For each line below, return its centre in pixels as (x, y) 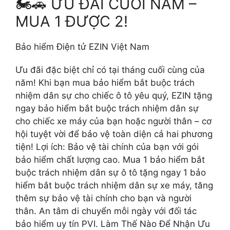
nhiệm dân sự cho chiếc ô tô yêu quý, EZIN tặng (114, 95)
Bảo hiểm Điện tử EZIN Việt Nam (82, 46)
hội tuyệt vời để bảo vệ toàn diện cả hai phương (114, 134)
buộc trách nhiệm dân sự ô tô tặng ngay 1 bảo (111, 172)
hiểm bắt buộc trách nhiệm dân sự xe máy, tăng (114, 185)
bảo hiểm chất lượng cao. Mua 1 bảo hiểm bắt (110, 159)
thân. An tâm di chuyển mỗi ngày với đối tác (106, 211)
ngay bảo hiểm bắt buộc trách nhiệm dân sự (107, 108)
